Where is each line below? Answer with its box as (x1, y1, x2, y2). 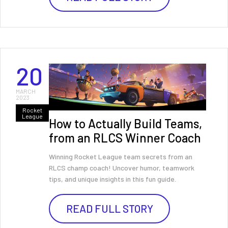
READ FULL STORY (66, 202, 153, 215)
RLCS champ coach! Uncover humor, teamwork (49, 163, 194, 172)
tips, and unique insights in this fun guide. (49, 175, 176, 183)
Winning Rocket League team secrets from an (49, 152, 192, 161)
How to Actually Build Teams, (49, 116, 202, 131)
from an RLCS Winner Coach (49, 130, 201, 145)
